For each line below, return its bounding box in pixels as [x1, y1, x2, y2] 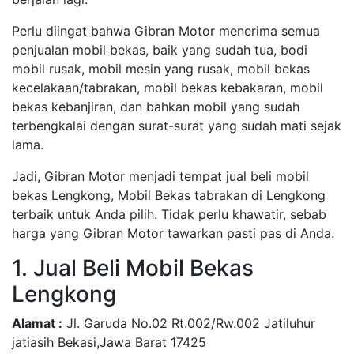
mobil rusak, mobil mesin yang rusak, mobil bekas [12, 60, 310, 77]
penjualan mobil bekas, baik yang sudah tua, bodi [12, 41, 307, 58]
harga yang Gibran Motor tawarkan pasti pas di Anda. [12, 224, 334, 241]
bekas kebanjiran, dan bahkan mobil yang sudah [12, 98, 299, 115]
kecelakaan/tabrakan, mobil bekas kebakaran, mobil [12, 79, 323, 96]
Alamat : [12, 314, 62, 331]
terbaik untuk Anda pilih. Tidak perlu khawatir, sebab [12, 205, 326, 222]
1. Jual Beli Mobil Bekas [12, 254, 254, 281]
